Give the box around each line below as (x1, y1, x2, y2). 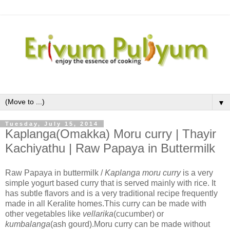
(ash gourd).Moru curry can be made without (50, 220, 210, 229)
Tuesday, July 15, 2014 (5, 121, 99, 127)
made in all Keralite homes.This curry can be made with (5, 199, 206, 208)
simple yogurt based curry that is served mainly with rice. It (5, 179, 216, 188)
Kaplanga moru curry (105, 168, 181, 178)
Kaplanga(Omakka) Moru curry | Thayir (5, 127, 216, 141)
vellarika (83, 209, 113, 219)
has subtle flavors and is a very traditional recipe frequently (5, 189, 218, 198)
